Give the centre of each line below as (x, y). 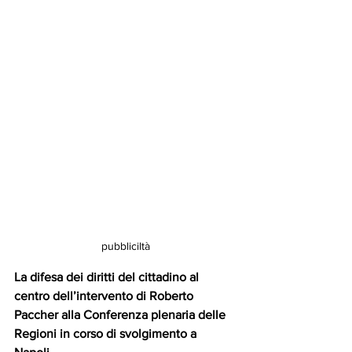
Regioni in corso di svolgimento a (108, 333)
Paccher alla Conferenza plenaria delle (121, 314)
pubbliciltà (126, 246)
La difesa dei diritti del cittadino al (108, 277)
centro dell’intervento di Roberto (105, 295)
